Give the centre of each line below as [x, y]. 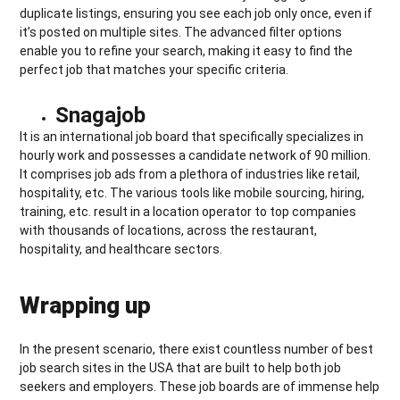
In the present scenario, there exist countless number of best [197, 349]
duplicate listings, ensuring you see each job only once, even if [196, 13]
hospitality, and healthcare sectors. [121, 249]
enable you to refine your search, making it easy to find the [187, 50]
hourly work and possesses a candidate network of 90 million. [196, 155]
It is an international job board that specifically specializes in [192, 136]
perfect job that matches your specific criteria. [154, 69]
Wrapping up [86, 305]
